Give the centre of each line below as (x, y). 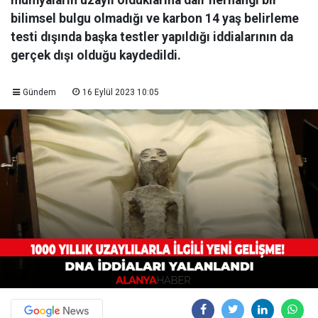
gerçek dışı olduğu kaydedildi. (96, 55)
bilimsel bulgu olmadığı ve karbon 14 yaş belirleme (155, 18)
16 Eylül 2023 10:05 (120, 92)
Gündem (39, 92)
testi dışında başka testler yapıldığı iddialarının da (152, 37)
